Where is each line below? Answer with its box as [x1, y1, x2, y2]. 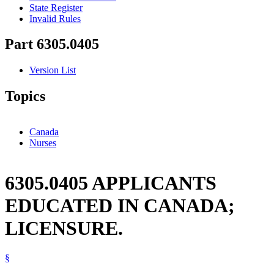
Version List [29, 65, 76, 76]
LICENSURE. [5, 217, 123, 239]
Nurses [29, 138, 56, 149]
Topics [5, 88, 45, 105]
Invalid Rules [29, 13, 81, 24]
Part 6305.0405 [5, 36, 99, 53]
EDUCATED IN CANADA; [5, 194, 235, 217]
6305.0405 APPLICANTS [5, 171, 217, 194]
